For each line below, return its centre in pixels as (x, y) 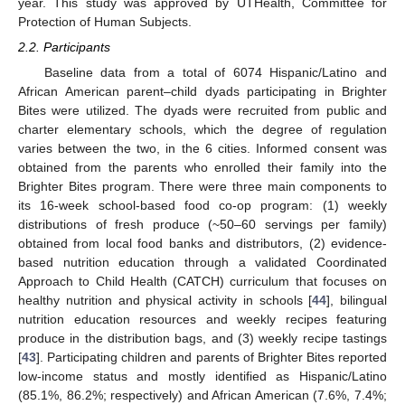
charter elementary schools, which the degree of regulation (202, 129)
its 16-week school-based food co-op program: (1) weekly (202, 205)
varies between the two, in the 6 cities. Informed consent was (202, 148)
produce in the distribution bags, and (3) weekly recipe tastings (202, 338)
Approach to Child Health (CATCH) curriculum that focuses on (202, 281)
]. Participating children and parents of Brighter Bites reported (212, 357)
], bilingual (357, 300)
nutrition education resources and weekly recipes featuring (202, 319)
